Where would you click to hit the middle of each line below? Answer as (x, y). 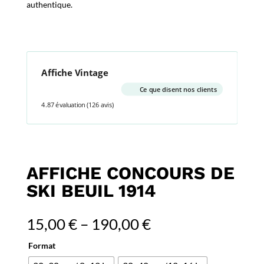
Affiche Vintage (75, 72)
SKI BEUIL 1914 (91, 191)
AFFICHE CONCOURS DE (130, 173)
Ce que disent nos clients (178, 89)
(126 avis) (100, 105)
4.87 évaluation (63, 105)
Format (42, 245)
